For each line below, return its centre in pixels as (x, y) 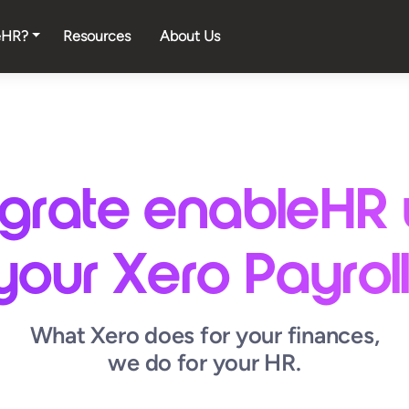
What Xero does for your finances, (204, 335)
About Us (190, 36)
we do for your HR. (204, 362)
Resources (97, 36)
